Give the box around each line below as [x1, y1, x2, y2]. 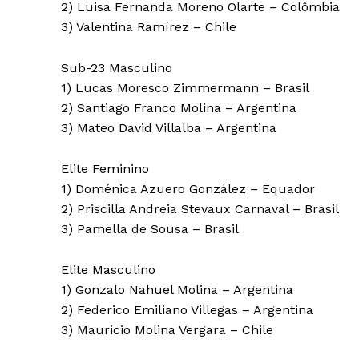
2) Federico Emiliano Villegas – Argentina [61, 302, 313, 318]
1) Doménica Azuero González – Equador [61, 181, 315, 197]
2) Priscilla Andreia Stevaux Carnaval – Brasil [61, 201, 339, 217]
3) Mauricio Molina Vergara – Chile [61, 322, 273, 338]
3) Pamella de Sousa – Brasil [61, 221, 239, 237]
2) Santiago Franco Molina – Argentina [61, 100, 296, 116]
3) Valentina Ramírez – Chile [61, 19, 236, 35]
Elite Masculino [61, 262, 155, 278]
